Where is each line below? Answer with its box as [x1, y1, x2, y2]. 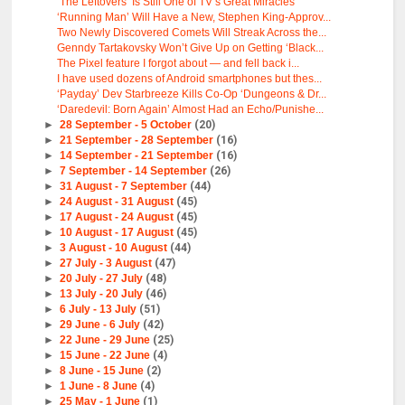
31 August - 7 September [59, 180, 190, 193]
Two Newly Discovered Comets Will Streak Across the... [57, 26, 327, 40]
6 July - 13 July [59, 303, 139, 316]
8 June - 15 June [59, 364, 146, 378]
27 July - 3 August [59, 257, 155, 270]
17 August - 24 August [59, 211, 176, 224]
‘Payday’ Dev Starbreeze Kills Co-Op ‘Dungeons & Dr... [57, 88, 327, 101]
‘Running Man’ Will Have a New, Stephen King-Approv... [57, 11, 332, 24]
